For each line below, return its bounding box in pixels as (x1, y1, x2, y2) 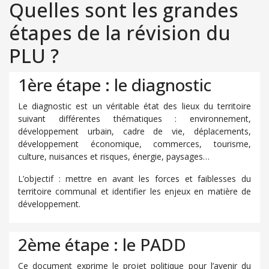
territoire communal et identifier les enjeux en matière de (18, 186, 251, 197)
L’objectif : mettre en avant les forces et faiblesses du (18, 173, 251, 184)
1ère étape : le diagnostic (18, 73, 211, 96)
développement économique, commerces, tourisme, (18, 138, 251, 150)
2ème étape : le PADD (18, 233, 186, 256)
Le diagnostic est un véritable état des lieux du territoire (18, 100, 251, 112)
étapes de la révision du (9, 20, 231, 46)
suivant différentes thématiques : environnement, (18, 113, 251, 124)
